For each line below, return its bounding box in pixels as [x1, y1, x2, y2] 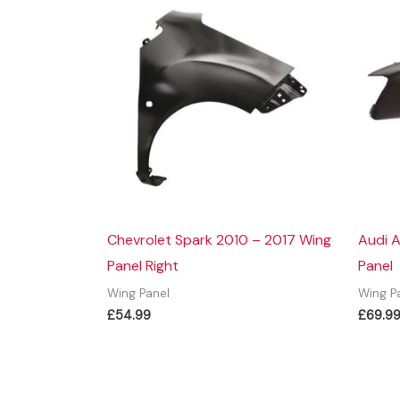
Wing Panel [107, 286, 170, 302]
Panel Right [107, 256, 179, 276]
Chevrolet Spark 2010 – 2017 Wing [107, 230, 331, 250]
